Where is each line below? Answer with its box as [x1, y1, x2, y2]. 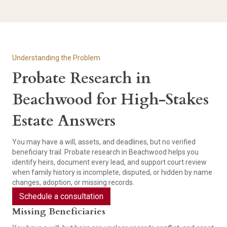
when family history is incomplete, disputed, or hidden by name [12, 168, 212, 177]
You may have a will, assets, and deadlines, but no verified [12, 138, 196, 146]
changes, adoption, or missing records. [12, 178, 134, 187]
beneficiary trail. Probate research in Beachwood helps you [12, 148, 199, 157]
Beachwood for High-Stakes [12, 89, 209, 110]
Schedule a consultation [19, 192, 103, 202]
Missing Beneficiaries [12, 205, 105, 218]
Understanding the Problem [12, 54, 100, 62]
